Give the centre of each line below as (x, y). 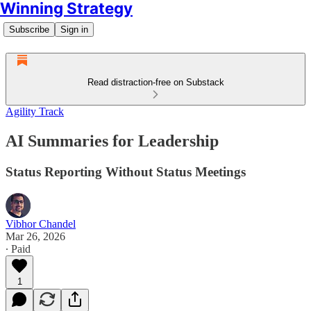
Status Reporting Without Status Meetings (126, 171)
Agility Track (35, 111)
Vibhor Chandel (41, 224)
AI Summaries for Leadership (112, 141)
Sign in (74, 30)
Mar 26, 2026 (35, 236)
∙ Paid (18, 249)
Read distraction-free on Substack (155, 82)
